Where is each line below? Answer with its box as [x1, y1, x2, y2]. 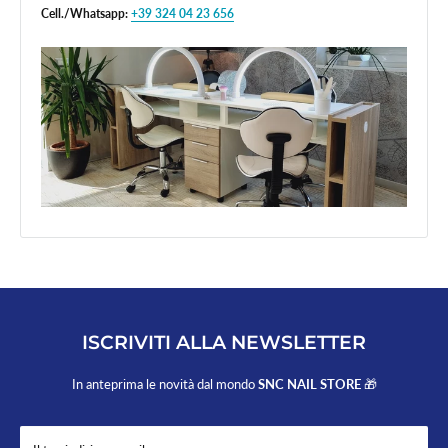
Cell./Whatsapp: [41, 6, 128, 22]
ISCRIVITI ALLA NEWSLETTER [82, 331, 366, 355]
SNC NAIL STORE [257, 376, 364, 393]
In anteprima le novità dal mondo [71, 376, 258, 393]
